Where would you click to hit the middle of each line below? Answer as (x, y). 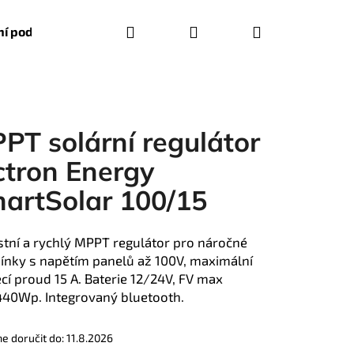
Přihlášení (233, 31)
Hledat (158, 31)
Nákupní (290, 31)
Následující (228, 311)
